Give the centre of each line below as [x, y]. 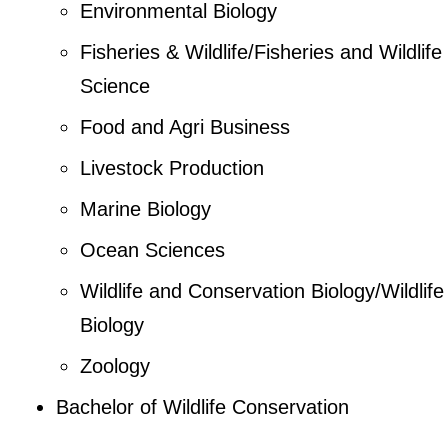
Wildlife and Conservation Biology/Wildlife [261, 291]
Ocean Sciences [152, 250]
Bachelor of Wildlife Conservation [202, 407]
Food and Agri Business [184, 127]
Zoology [114, 366]
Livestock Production [171, 168]
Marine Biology [145, 209]
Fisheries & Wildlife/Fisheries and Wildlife [260, 52]
